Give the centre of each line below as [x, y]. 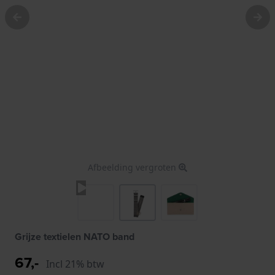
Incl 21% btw [75, 264]
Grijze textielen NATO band [75, 236]
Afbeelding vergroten [133, 167]
